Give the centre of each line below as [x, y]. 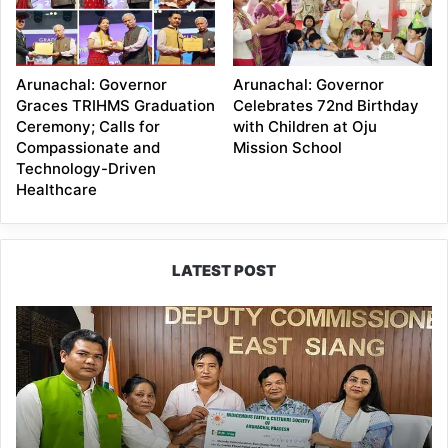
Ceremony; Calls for [88, 126]
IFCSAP [37, 314]
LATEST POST [224, 270]
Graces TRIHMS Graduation [116, 105]
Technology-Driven [86, 168]
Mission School [287, 147]
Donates [41, 335]
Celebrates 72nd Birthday [325, 105]
